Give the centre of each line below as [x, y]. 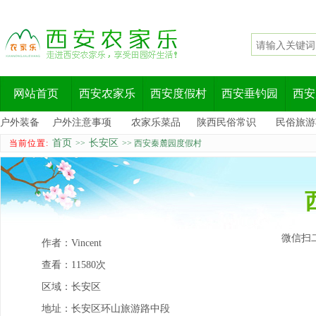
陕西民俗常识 [226, 122]
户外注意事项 [82, 122]
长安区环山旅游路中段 [121, 309]
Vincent [86, 243]
